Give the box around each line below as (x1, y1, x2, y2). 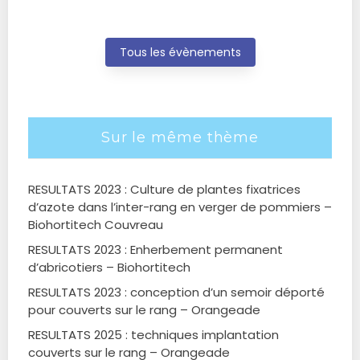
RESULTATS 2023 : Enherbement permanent (28, 241, 283, 258)
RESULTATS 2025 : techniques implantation (28, 326, 279, 343)
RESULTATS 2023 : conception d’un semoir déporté (28, 284, 325, 301)
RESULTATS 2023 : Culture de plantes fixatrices (28, 181, 301, 198)
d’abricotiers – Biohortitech (28, 259, 190, 276)
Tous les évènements (119, 44, 241, 60)
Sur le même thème (100, 129, 260, 146)
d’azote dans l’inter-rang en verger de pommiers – (28, 198, 332, 215)
